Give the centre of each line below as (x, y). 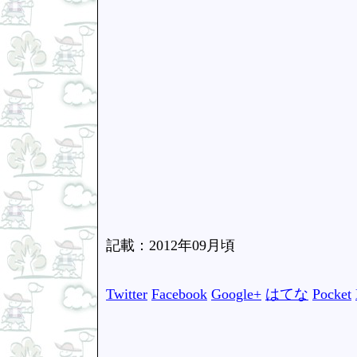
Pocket (332, 294)
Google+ (236, 294)
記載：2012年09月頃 (171, 245)
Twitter (127, 294)
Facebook (179, 294)
